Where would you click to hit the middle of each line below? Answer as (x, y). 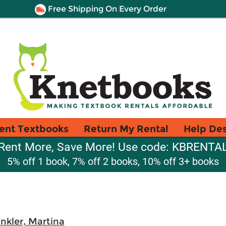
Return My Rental (126, 129)
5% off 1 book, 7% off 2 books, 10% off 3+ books (113, 161)
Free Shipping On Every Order (106, 9)
